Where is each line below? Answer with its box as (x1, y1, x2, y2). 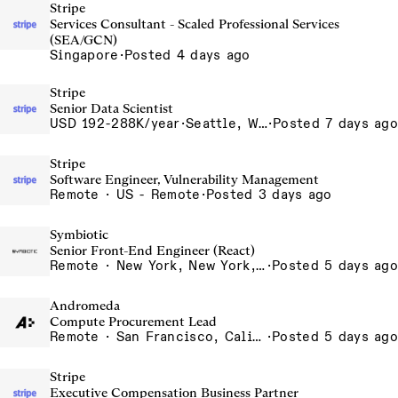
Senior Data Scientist (50, 100, 173, 116)
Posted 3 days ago (205, 187, 332, 203)
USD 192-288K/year (50, 115, 180, 131)
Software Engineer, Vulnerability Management (50, 171, 319, 187)
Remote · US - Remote (50, 187, 201, 203)
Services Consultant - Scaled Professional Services (50, 16, 339, 32)
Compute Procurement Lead (50, 314, 217, 330)
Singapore (50, 47, 119, 63)
